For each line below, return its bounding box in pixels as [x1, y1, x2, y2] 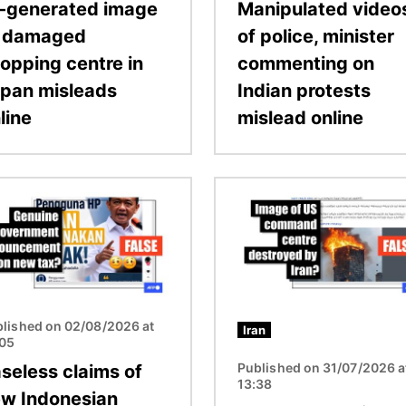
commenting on [237, 52, 374, 74]
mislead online [237, 106, 363, 129]
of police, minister [237, 24, 394, 47]
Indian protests [237, 79, 371, 101]
